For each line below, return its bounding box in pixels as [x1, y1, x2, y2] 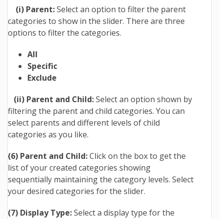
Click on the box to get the [88, 151, 186, 162]
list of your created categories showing [8, 162, 151, 174]
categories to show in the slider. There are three [8, 16, 185, 27]
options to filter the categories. [8, 27, 121, 39]
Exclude [27, 72, 57, 84]
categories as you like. [8, 129, 88, 140]
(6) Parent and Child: [8, 151, 88, 162]
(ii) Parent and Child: [8, 94, 96, 105]
